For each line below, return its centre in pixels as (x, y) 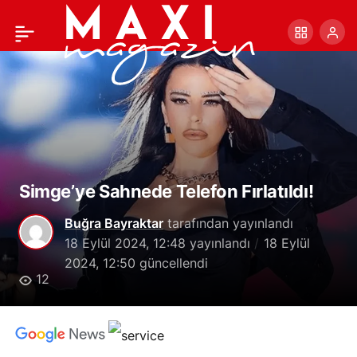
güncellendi (172, 263)
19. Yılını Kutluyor (62, 66)
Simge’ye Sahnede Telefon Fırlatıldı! (167, 191)
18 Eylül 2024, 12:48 (125, 243)
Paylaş (321, 22)
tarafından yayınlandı (228, 223)
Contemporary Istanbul (78, 22)
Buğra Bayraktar (114, 223)
